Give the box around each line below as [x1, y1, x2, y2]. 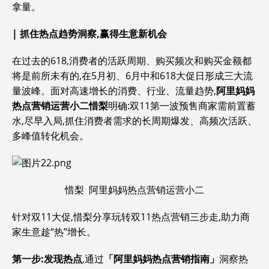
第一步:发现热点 [12, 252, 82, 265]
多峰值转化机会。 [12, 129, 89, 142]
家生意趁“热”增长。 [12, 225, 96, 238]
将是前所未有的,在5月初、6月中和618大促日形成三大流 [12, 69, 253, 82]
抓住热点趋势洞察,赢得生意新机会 [20, 27, 167, 40]
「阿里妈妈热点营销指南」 [104, 252, 219, 265]
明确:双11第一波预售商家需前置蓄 [108, 99, 256, 112]
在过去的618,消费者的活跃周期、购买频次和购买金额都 [12, 54, 252, 67]
